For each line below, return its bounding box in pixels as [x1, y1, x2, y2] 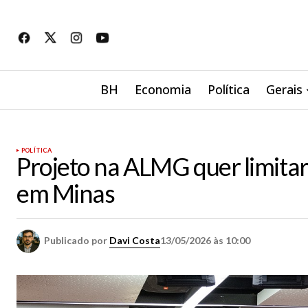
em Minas [16, 178, 115, 208]
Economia [134, 81, 191, 98]
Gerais [265, 81, 302, 98]
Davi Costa [109, 234, 160, 246]
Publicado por [44, 234, 109, 246]
